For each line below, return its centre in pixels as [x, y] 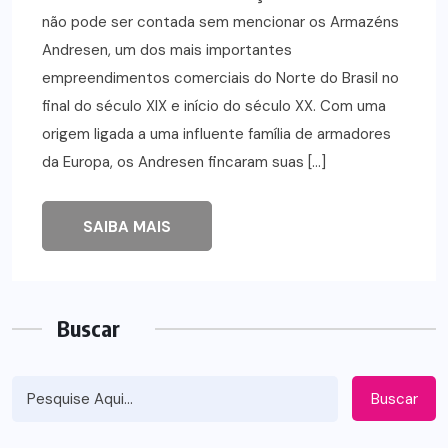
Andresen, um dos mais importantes [167, 50]
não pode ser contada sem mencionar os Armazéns [220, 22]
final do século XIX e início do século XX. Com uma [214, 106]
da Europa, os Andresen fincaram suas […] [184, 162]
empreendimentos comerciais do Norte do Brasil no [220, 78]
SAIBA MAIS [127, 227]
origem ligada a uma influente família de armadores [216, 134]
